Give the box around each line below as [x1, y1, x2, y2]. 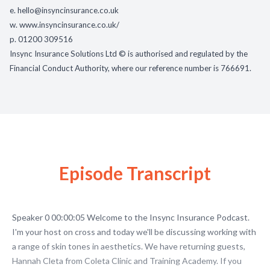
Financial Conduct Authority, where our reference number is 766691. [10, 63, 251, 74]
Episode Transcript [59, 162, 211, 184]
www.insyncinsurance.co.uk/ [19, 20, 119, 30]
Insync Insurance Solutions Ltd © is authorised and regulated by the [10, 49, 248, 59]
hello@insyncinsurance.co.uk [17, 5, 119, 16]
